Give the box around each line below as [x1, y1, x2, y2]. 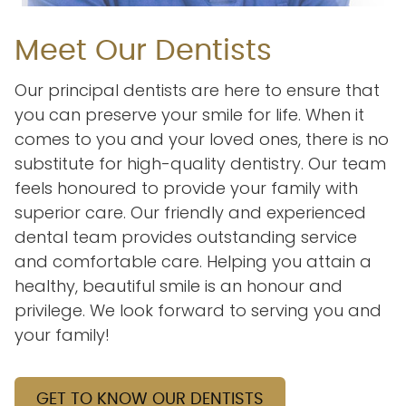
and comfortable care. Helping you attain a [14, 249, 372, 273]
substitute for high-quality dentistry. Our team [14, 151, 386, 175]
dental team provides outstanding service [14, 225, 357, 248]
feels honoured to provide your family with [14, 176, 358, 199]
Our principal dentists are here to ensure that [14, 78, 380, 101]
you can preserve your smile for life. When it [14, 102, 364, 126]
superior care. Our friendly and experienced [14, 200, 366, 224]
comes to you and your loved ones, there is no [14, 127, 389, 150]
